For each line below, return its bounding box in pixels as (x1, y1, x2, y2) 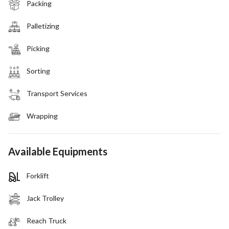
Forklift (27, 171, 49, 180)
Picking (27, 43, 50, 53)
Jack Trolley (27, 193, 64, 202)
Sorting (27, 66, 50, 75)
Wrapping (27, 111, 58, 120)
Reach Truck (27, 216, 66, 225)
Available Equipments (8, 145, 107, 157)
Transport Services (27, 88, 87, 98)
